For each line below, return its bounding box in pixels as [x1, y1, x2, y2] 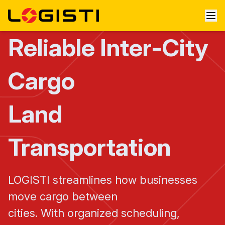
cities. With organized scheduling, [8, 206, 180, 219]
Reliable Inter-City [8, 33, 208, 62]
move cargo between [8, 190, 118, 203]
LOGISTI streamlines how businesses [8, 173, 197, 186]
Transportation [8, 132, 171, 162]
